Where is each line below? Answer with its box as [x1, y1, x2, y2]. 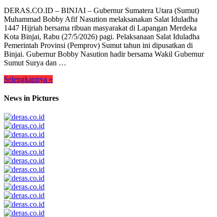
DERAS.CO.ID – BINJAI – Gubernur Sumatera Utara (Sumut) [4, 6, 199, 15]
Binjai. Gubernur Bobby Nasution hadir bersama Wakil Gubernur [4, 49, 204, 58]
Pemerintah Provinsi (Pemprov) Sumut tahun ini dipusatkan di [4, 41, 193, 49]
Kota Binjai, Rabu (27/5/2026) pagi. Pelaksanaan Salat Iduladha [4, 32, 200, 41]
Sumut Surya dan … [4, 58, 66, 67]
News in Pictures [4, 93, 59, 102]
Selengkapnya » [4, 75, 53, 83]
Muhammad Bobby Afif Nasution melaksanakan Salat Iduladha [4, 15, 198, 23]
